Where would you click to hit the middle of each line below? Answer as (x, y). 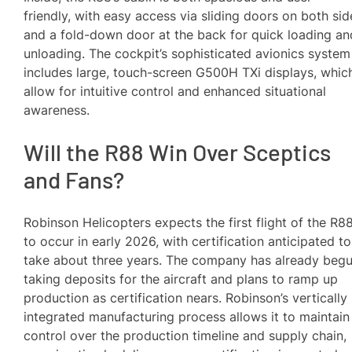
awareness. (57, 110)
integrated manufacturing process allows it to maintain (187, 316)
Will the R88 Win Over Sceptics (178, 152)
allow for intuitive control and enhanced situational (175, 91)
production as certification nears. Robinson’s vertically (186, 297)
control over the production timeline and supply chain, (185, 335)
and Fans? (74, 180)
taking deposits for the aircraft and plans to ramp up (181, 279)
